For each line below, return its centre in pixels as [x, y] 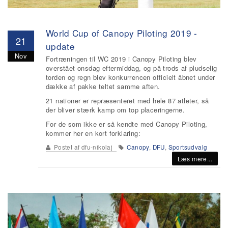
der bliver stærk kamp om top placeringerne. [116, 110]
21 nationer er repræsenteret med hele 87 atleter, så [127, 101]
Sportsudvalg [188, 147]
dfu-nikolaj [97, 147]
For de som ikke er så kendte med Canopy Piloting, [127, 124]
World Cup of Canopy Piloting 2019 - [122, 33]
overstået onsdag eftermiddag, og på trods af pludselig [132, 68]
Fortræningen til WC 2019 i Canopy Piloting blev [121, 59]
